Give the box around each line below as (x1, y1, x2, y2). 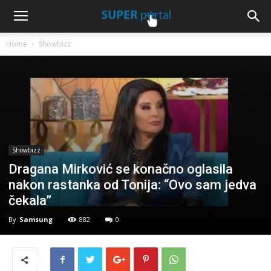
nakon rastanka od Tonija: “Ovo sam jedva (8, 177, 256, 193)
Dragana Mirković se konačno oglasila (8, 162, 233, 177)
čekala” (8, 193, 51, 209)
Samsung (19, 215, 53, 224)
